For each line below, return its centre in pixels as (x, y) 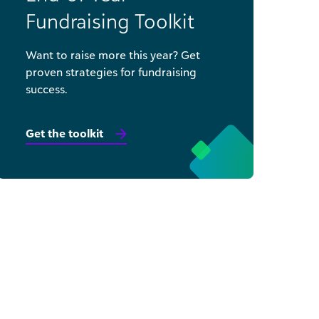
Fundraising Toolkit (110, 21)
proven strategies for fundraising (111, 72)
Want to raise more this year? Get (113, 55)
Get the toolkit (64, 133)
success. (46, 89)
